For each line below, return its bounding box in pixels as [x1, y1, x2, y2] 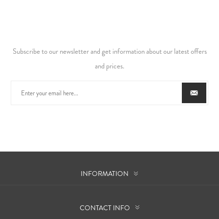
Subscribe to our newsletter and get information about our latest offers [12, 46, 207, 57]
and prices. [95, 61, 124, 72]
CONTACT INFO [79, 202, 130, 213]
